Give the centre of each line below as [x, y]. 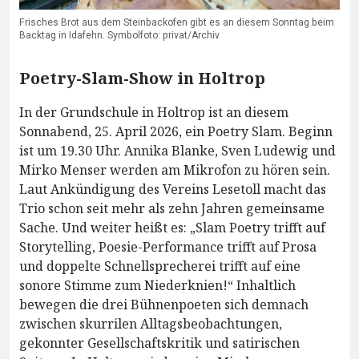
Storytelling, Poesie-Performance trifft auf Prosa [168, 246]
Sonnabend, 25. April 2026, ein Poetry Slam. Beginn [176, 131]
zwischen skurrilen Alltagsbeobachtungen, [151, 323]
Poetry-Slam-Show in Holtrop [142, 78]
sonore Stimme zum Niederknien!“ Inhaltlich [157, 285]
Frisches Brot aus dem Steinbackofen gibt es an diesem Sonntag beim [177, 22]
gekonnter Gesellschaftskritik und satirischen [159, 343]
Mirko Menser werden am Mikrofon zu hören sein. [175, 169]
